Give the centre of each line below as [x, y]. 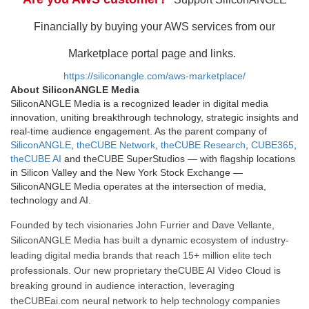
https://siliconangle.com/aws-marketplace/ [154, 76]
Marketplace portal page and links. [154, 54]
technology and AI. [51, 200]
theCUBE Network [116, 145]
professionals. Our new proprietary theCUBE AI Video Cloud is [146, 271]
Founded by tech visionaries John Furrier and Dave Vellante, [142, 225]
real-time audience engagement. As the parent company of [139, 131]
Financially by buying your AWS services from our [154, 27]
